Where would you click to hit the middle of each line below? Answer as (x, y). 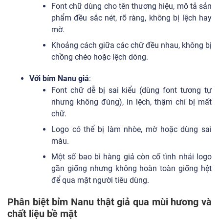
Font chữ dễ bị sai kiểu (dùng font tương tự (131, 90)
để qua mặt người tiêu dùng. (100, 180)
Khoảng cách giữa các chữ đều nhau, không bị (131, 45)
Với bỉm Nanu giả (59, 78)
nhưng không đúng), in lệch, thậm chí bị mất (131, 102)
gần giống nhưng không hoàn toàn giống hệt (131, 168)
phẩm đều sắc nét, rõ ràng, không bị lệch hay (131, 18)
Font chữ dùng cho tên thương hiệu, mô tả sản (131, 6)
